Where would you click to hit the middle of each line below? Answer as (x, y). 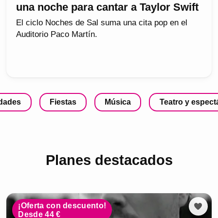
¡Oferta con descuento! (62, 205)
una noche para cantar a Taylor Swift (108, 7)
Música (118, 102)
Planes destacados (109, 160)
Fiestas (63, 102)
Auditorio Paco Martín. (57, 35)
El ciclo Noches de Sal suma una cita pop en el (102, 23)
